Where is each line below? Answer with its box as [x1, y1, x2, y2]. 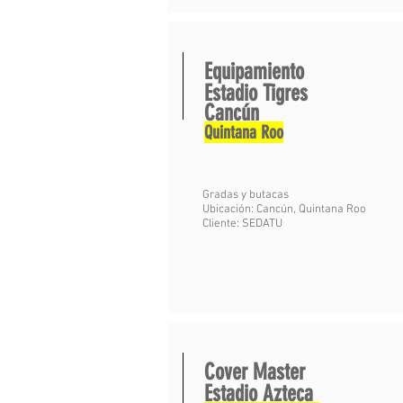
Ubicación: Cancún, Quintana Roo [202, 202, 366, 217]
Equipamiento [204, 58, 304, 85]
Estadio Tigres [204, 80, 308, 106]
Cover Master [204, 359, 305, 385]
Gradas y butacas [202, 188, 289, 202]
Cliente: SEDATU [202, 217, 282, 231]
